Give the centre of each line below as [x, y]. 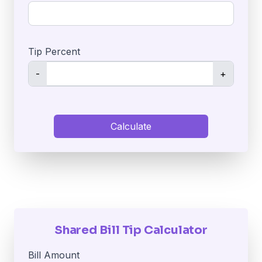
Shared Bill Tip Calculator [131, 230]
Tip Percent [54, 52]
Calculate [131, 127]
